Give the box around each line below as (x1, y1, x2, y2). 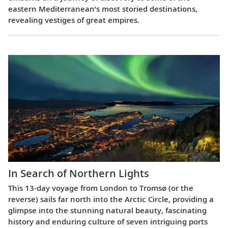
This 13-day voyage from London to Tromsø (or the (8, 183, 193, 193)
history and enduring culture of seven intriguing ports (8, 216, 208, 227)
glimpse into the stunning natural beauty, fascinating (8, 205, 207, 216)
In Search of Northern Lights (8, 166, 149, 181)
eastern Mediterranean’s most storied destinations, (8, 4, 197, 14)
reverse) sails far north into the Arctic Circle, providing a (8, 194, 214, 205)
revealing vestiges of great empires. (8, 15, 139, 25)
